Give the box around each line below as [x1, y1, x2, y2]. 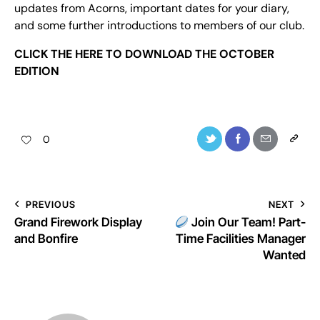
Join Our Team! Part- [189, 214, 306, 229]
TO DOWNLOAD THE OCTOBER [103, 46, 274, 62]
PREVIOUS [26, 198, 76, 210]
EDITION [14, 64, 59, 79]
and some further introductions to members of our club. [14, 18, 304, 34]
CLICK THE [14, 46, 75, 62]
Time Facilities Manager [176, 231, 306, 246]
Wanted [263, 247, 306, 262]
